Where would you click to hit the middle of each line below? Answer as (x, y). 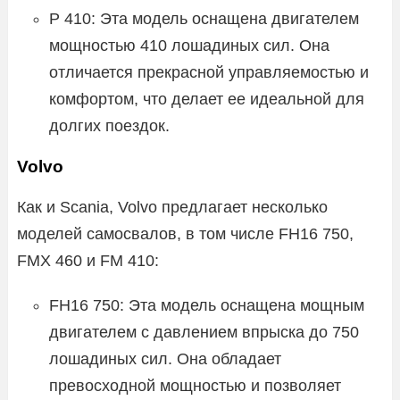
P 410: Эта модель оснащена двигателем (204, 18)
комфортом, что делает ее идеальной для (207, 99)
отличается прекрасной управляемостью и (209, 72)
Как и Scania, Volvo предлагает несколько (172, 207)
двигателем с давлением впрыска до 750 (204, 332)
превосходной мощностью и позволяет (195, 385)
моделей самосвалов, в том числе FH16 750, (185, 233)
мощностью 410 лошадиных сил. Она (189, 45)
